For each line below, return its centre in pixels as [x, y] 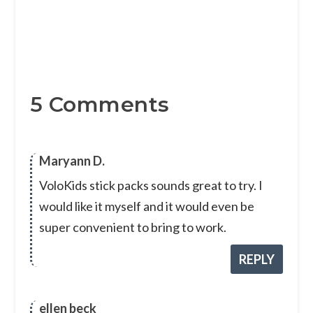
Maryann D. [72, 161]
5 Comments [100, 105]
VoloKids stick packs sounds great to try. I [151, 185]
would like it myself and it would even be [146, 206]
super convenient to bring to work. [132, 227]
